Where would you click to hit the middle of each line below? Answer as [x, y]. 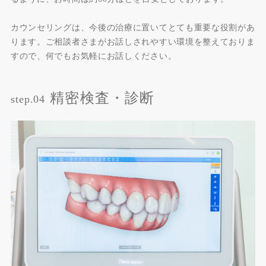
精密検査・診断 [102, 98]
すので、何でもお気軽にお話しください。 [94, 56]
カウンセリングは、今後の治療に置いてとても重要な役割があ [133, 28]
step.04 [28, 99]
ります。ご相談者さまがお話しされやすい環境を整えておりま [133, 42]
